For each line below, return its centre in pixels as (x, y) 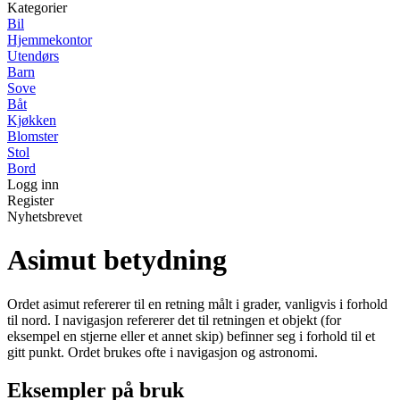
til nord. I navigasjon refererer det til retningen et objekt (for (174, 320)
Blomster (33, 136)
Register (30, 200)
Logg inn (33, 184)
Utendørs (33, 56)
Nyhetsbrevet (45, 217)
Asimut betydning (117, 260)
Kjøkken (32, 120)
